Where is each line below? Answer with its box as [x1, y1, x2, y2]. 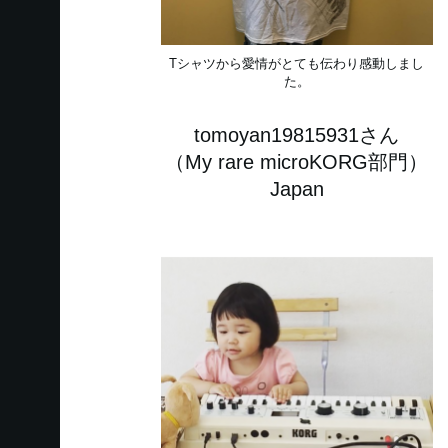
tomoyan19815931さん [194, 124, 400, 147]
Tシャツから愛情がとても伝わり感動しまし [169, 56, 425, 72]
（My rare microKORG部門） [165, 151, 429, 174]
